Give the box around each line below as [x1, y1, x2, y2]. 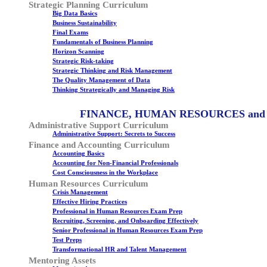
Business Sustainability [52, 20, 117, 26]
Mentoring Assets [29, 256, 96, 265]
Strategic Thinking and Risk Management [52, 67, 172, 74]
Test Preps [52, 237, 82, 243]
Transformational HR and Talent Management [52, 246, 187, 253]
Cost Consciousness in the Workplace [52, 169, 158, 176]
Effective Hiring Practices [52, 198, 127, 205]
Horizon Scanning [52, 48, 104, 55]
